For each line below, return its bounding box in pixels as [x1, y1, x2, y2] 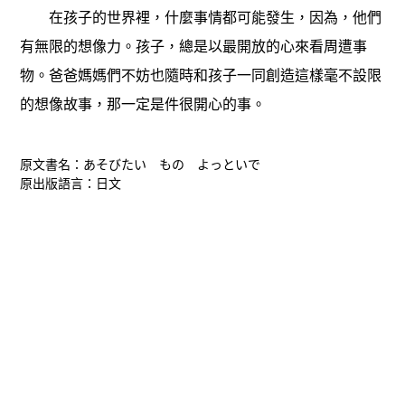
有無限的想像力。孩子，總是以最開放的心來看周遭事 [20, 38, 368, 54]
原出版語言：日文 [20, 176, 122, 191]
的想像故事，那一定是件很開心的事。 [20, 96, 267, 112]
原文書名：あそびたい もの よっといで [20, 157, 261, 172]
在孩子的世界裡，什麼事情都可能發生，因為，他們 [20, 9, 382, 25]
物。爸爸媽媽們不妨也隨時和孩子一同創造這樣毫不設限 [20, 67, 382, 83]
